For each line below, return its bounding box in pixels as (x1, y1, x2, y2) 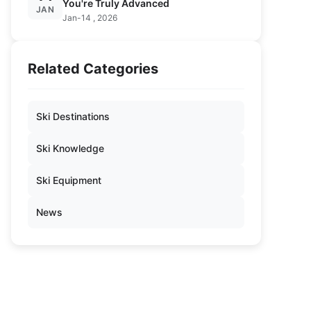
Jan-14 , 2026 (62, 12, 117, 23)
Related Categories (28, 60, 158, 77)
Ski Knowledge (36, 142, 104, 154)
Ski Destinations (36, 110, 110, 122)
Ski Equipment (36, 174, 101, 186)
